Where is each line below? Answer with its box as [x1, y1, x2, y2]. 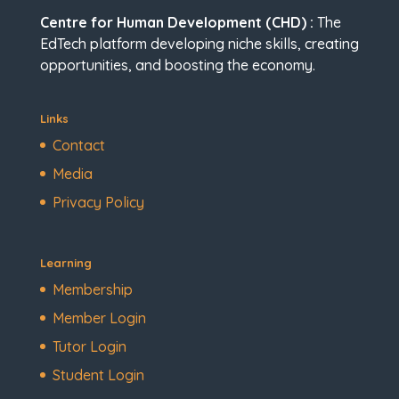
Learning [39, 256, 92, 271]
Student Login [52, 366, 144, 385]
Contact [52, 135, 105, 154]
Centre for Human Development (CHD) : [39, 12, 313, 31]
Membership [52, 281, 133, 299]
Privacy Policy [52, 192, 144, 211]
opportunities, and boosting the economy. [39, 55, 315, 74]
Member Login [52, 309, 146, 328]
